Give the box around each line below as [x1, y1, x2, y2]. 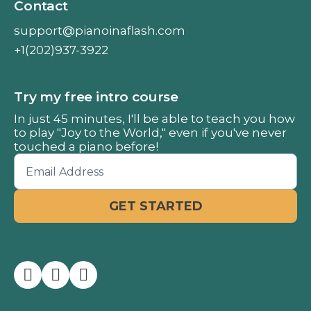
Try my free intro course [14, 89, 179, 106]
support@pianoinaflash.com [14, 24, 185, 38]
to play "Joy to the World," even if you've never [14, 126, 287, 140]
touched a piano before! [14, 140, 158, 154]
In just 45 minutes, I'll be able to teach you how [14, 112, 295, 126]
